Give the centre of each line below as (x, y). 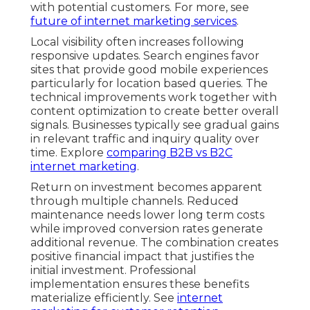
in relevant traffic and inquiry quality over (145, 138)
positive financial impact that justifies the (143, 256)
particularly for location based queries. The (149, 83)
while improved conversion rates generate (147, 228)
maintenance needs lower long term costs (147, 215)
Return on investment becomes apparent (146, 187)
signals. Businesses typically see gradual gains (155, 125)
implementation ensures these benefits (140, 284)
